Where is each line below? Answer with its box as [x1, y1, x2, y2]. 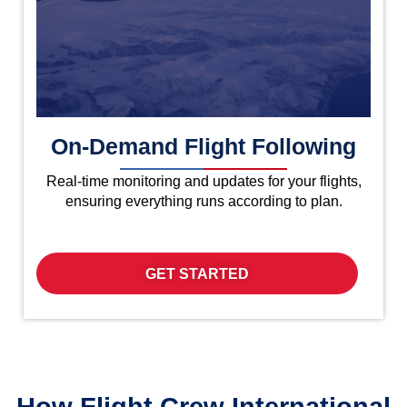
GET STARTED [145, 265, 250, 283]
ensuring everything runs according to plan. [65, 194, 342, 210]
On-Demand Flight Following [51, 134, 356, 160]
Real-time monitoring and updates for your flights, [45, 174, 362, 190]
